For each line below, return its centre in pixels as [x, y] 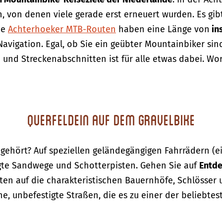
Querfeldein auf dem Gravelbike [111, 120]
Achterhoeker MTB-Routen [62, 29]
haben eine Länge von [163, 29]
